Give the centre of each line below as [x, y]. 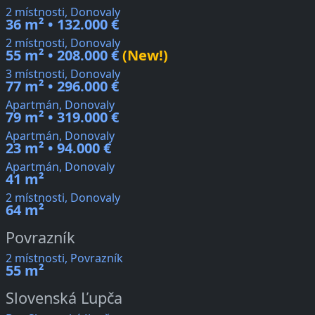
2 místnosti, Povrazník [64, 258]
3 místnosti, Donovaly [63, 74]
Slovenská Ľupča [64, 298]
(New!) [143, 56]
